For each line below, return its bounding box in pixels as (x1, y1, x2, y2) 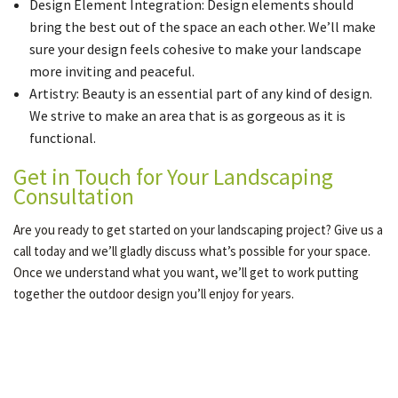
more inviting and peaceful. (28, 62, 195, 80)
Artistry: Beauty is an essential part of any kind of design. (28, 84, 372, 102)
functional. (28, 129, 96, 147)
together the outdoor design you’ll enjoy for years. (13, 285, 294, 302)
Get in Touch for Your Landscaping (13, 163, 333, 191)
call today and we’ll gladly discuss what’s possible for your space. (13, 243, 370, 259)
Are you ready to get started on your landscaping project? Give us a (13, 221, 383, 238)
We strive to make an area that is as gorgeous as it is (28, 107, 346, 124)
